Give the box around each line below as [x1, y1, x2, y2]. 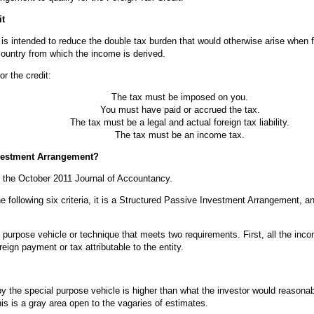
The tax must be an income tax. [115, 130, 245, 140]
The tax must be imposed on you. [111, 92, 248, 102]
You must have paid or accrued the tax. [100, 104, 260, 115]
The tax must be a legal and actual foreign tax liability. [70, 117, 289, 128]
